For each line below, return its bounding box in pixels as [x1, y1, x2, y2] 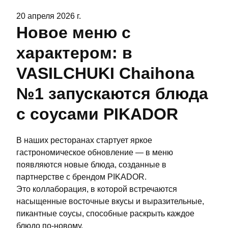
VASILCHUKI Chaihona [16, 64, 194, 82]
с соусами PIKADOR [16, 105, 178, 123]
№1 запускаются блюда [16, 84, 208, 103]
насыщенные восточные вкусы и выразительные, [16, 197, 204, 206]
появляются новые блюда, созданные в [16, 160, 166, 169]
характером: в [16, 44, 132, 62]
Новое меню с [16, 23, 131, 42]
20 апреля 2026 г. [16, 12, 81, 20]
